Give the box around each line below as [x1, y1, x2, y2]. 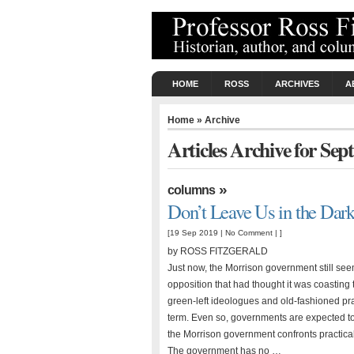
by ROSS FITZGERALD [168, 246, 268, 257]
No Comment [225, 228, 273, 237]
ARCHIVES [275, 79, 319, 88]
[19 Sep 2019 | [168, 228, 225, 237]
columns [168, 183, 216, 197]
